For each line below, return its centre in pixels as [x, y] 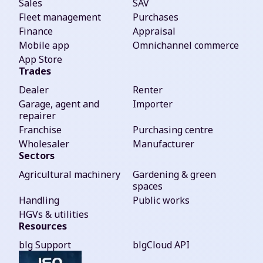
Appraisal [154, 31]
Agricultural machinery [70, 174]
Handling [39, 200]
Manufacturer [163, 144]
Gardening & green [174, 174]
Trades [35, 71]
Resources [43, 226]
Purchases [156, 17]
